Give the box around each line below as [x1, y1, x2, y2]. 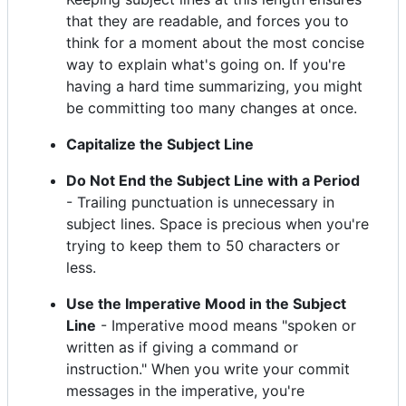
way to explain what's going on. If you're [66, 55, 345, 74]
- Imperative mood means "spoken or [96, 316, 356, 335]
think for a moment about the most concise [66, 34, 364, 53]
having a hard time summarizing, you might [66, 77, 362, 96]
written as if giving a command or [66, 338, 298, 357]
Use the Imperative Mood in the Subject [66, 295, 346, 314]
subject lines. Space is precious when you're [66, 215, 369, 234]
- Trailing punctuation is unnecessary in [66, 193, 334, 212]
